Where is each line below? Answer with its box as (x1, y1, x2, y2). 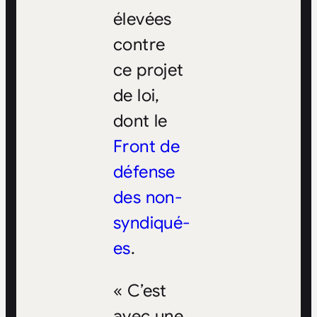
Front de (113, 136, 180, 158)
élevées (113, 8, 172, 30)
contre (113, 34, 166, 56)
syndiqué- (113, 212, 191, 234)
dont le (113, 110, 168, 132)
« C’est (113, 280, 167, 302)
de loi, (113, 85, 160, 107)
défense (113, 161, 175, 183)
